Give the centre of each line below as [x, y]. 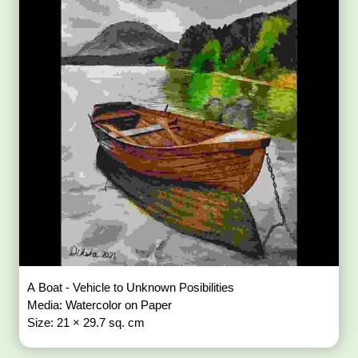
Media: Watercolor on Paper [101, 304]
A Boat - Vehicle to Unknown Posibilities [133, 287]
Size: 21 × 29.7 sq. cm [86, 322]
